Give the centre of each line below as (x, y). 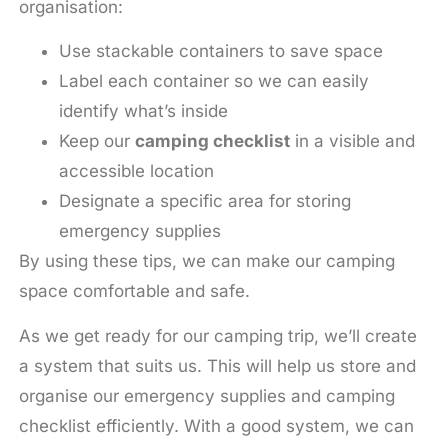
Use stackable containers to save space (220, 51)
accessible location (136, 171)
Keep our (96, 141)
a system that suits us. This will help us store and (217, 365)
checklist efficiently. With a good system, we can (216, 425)
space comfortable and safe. (134, 291)
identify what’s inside (143, 111)
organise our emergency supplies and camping (206, 395)
